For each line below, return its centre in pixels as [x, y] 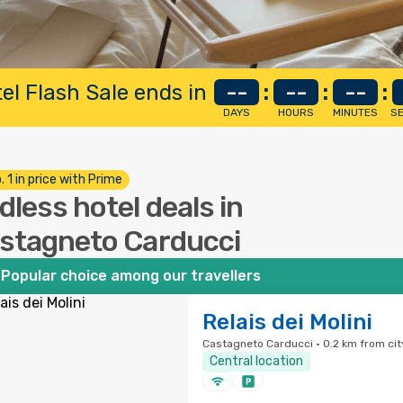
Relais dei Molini [287, 322]
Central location [256, 361]
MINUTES [355, 112]
